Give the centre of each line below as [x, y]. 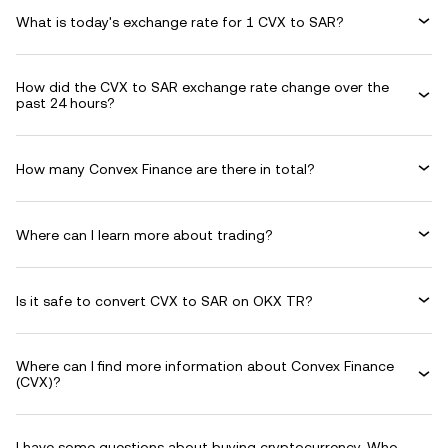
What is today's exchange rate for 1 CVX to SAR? [180, 21]
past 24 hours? [65, 103]
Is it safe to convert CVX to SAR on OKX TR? [164, 300]
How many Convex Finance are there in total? [165, 168]
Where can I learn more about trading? [144, 234]
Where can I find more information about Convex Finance [205, 366]
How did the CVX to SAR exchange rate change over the [202, 87]
